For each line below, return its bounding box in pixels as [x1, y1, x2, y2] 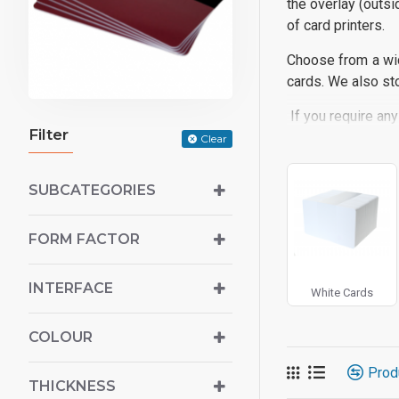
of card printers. [287, 17, 388, 34]
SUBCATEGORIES [28, 181, 156, 199]
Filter [28, 125, 69, 143]
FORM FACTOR [28, 230, 140, 248]
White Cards [311, 286, 374, 300]
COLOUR [28, 328, 93, 346]
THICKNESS [28, 377, 116, 395]
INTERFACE [28, 279, 113, 297]
